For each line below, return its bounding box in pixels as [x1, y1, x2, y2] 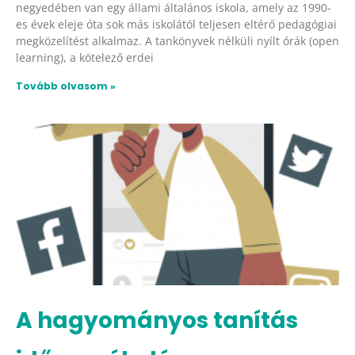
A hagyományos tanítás [16, 304, 298, 336]
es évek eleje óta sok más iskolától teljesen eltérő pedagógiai [16, 16, 337, 32]
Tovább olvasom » [16, 78, 116, 93]
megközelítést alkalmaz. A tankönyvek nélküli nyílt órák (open [16, 32, 339, 48]
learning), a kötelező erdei [16, 49, 154, 65]
